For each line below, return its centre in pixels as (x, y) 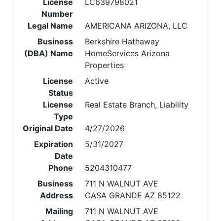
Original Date (48, 128)
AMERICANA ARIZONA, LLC (136, 26)
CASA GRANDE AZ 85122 (133, 195)
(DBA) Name (49, 53)
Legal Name (51, 26)
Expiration (54, 144)
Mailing (59, 211)
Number (57, 14)
